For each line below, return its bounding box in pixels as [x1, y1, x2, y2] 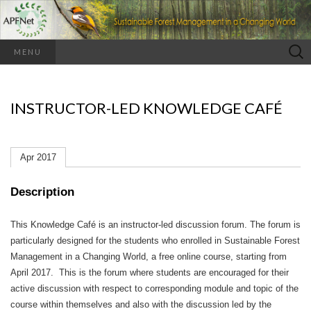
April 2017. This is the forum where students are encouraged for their [10, 267, 289, 278]
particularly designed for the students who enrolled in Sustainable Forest [10, 235, 300, 246]
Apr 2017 [20, 152, 56, 163]
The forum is [250, 219, 301, 230]
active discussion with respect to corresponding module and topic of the [10, 283, 299, 294]
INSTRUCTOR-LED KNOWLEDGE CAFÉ [10, 99, 283, 118]
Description [10, 185, 74, 199]
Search [281, 42, 310, 53]
